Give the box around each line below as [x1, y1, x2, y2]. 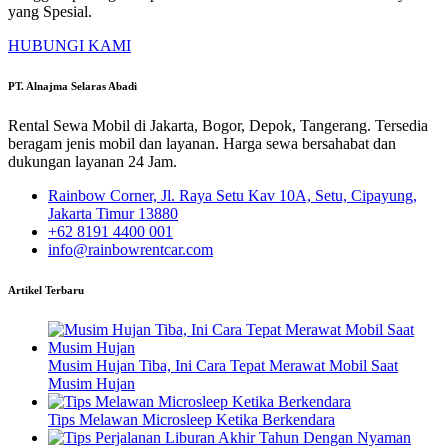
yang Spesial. [8, 2, 92, 20]
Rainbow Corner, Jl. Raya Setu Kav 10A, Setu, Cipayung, [48, 186, 417, 204]
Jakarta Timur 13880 [48, 204, 178, 222]
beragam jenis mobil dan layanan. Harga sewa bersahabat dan [8, 134, 396, 152]
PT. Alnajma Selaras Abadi [8, 79, 137, 92]
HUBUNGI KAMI [8, 36, 131, 54]
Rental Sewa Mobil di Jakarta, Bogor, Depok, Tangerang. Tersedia [8, 116, 428, 134]
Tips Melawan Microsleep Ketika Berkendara [48, 410, 335, 428]
